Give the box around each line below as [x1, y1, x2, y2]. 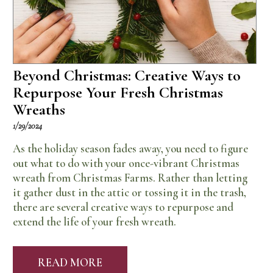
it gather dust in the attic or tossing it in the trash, [13, 185, 247, 199]
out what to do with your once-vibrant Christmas [13, 156, 240, 170]
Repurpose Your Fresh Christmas [13, 82, 224, 102]
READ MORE [38, 256, 103, 270]
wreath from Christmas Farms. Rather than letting [13, 171, 248, 185]
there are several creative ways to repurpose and [13, 200, 234, 214]
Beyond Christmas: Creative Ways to [13, 65, 241, 85]
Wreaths [13, 99, 66, 119]
